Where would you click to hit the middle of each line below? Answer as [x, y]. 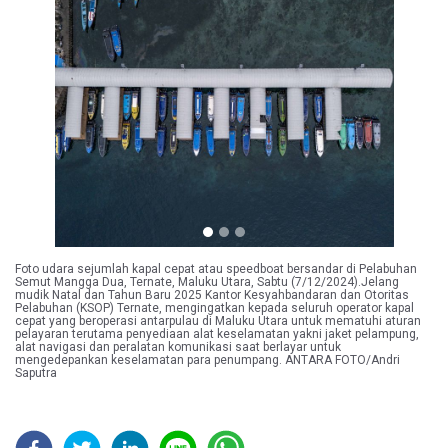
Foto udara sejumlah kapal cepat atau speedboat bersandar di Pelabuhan [216, 269]
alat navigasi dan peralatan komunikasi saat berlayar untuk [178, 347]
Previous [73, 139]
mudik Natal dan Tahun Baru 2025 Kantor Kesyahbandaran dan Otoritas [212, 295]
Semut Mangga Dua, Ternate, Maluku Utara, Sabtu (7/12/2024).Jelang [207, 282]
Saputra [36, 373]
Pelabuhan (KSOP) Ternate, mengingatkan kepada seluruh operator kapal [214, 308]
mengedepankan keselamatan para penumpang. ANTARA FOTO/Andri [207, 360]
